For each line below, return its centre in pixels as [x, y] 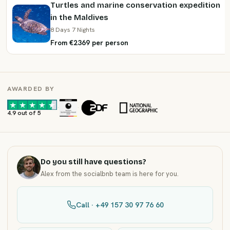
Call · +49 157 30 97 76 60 [120, 205]
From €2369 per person [89, 43]
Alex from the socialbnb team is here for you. [110, 174]
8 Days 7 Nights [73, 30]
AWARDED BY [31, 89]
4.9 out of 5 [24, 113]
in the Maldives [79, 17]
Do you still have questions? [93, 162]
